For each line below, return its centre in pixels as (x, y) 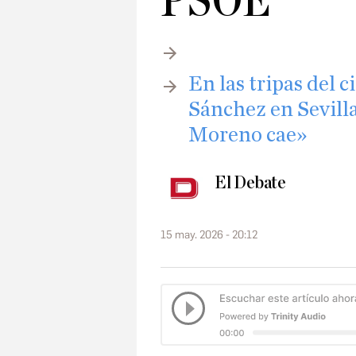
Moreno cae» (248, 135)
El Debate (250, 183)
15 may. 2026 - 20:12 (209, 235)
